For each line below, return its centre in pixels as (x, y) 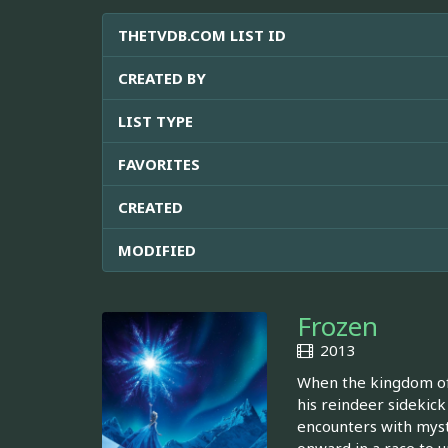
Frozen (337, 326)
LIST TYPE (155, 121)
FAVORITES (159, 164)
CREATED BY (162, 78)
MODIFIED (157, 250)
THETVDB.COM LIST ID (202, 35)
